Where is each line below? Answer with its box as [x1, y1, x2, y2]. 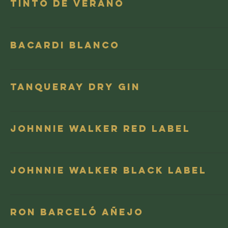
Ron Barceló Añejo [10, 206, 144, 218]
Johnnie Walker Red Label [10, 123, 190, 134]
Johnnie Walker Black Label [10, 164, 207, 176]
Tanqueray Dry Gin [10, 81, 140, 93]
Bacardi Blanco [10, 39, 120, 51]
